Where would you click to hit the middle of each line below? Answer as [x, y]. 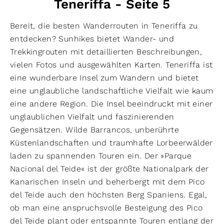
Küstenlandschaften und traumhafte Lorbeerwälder [111, 142]
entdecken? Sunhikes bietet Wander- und [92, 38]
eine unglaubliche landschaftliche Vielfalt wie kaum [112, 90]
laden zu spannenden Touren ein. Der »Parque [101, 155]
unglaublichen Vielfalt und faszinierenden [92, 116]
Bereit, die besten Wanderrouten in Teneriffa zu [104, 25]
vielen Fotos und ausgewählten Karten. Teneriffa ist [111, 64]
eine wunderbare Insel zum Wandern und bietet [104, 77]
